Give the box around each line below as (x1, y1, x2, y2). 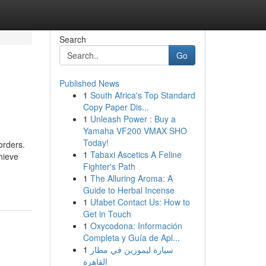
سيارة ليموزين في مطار (90, 243, 173, 255)
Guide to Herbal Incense (83, 184, 175, 196)
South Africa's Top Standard (90, 89, 195, 101)
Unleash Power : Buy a (90, 113, 176, 125)
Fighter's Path (83, 160, 135, 172)
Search (59, 33, 86, 45)
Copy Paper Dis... (83, 101, 149, 113)
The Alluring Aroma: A (90, 172, 173, 184)
